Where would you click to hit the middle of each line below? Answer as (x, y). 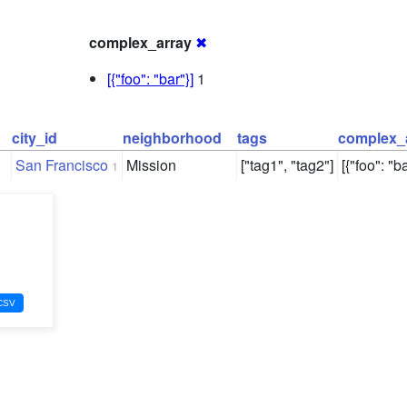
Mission (151, 165)
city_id (35, 138)
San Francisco (62, 165)
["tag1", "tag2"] (287, 165)
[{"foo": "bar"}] (150, 79)
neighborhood (172, 138)
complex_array (140, 43)
